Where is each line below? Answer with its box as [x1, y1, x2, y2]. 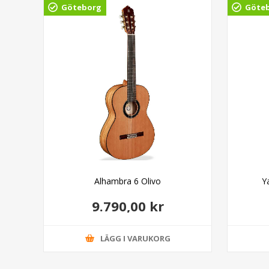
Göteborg [61, 1, 101, 13]
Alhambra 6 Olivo [94, 175, 162, 187]
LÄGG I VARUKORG [100, 233, 171, 244]
